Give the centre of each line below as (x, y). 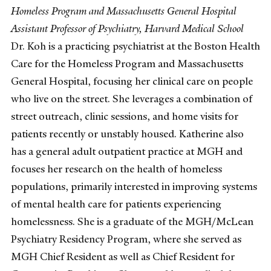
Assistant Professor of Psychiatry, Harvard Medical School (127, 28)
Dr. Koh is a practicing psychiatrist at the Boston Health (135, 46)
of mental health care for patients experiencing (116, 204)
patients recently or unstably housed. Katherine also (127, 133)
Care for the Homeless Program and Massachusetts (127, 63)
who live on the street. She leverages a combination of (132, 98)
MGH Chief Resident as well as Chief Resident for (123, 256)
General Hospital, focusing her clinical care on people (132, 81)
